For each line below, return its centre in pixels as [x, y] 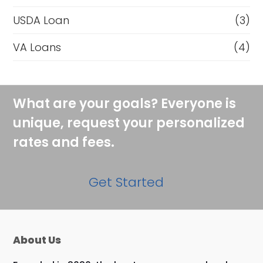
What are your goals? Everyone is [125, 103]
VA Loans [37, 47]
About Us [37, 240]
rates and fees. [64, 142]
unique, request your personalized [129, 123]
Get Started [127, 182]
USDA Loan [41, 20]
